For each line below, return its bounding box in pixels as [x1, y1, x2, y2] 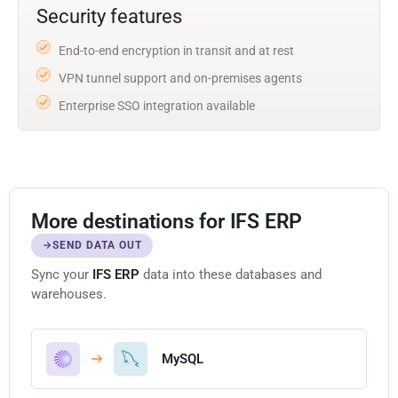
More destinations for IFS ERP [31, 209, 303, 234]
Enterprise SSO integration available [59, 98, 255, 113]
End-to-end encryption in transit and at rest [59, 43, 294, 58]
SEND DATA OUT [52, 238, 142, 251]
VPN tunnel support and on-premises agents [59, 70, 302, 85]
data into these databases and [139, 266, 322, 283]
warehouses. [31, 285, 107, 302]
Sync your [31, 266, 92, 283]
